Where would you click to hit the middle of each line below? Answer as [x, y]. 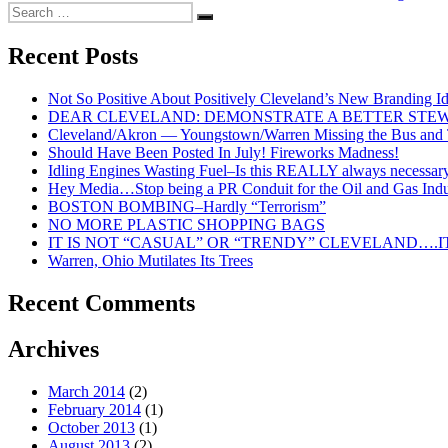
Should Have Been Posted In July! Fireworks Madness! [223, 152]
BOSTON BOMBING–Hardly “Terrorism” [187, 206]
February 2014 [94, 410]
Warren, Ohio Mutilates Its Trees [150, 260]
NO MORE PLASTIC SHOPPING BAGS [186, 224]
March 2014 [86, 392]
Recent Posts [73, 55]
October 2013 [91, 428]
